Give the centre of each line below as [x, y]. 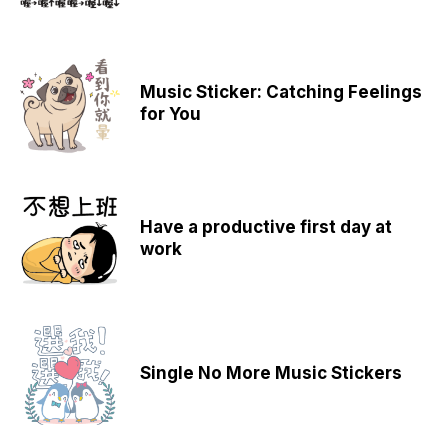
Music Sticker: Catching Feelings [281, 91]
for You [170, 113]
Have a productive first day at [266, 226]
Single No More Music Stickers [271, 372]
